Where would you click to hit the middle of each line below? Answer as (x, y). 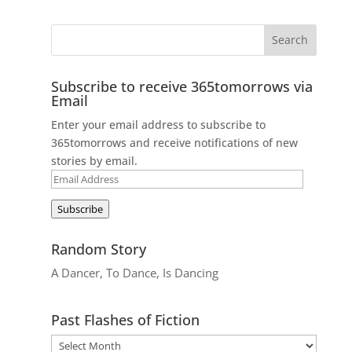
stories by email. (94, 160)
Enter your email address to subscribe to (158, 124)
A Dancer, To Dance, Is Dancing (134, 272)
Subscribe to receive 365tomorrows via (181, 86)
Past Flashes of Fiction (125, 319)
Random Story (98, 249)
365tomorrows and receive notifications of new (174, 142)
